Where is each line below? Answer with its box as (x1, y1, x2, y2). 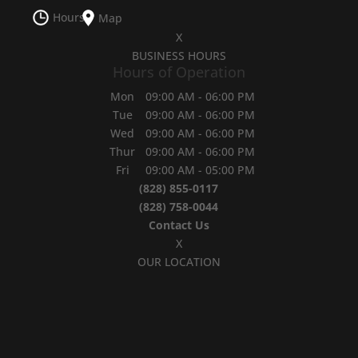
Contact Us (148, 217, 209, 233)
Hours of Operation (112, 62, 245, 82)
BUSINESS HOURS (131, 47, 226, 63)
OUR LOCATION (137, 253, 221, 269)
